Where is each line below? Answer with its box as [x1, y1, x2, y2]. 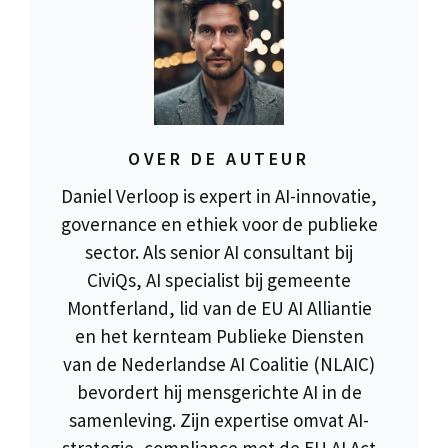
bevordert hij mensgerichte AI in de [76, 379, 362, 404]
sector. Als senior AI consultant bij [85, 239, 353, 264]
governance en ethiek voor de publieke [60, 211, 378, 236]
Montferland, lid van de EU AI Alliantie [66, 295, 372, 320]
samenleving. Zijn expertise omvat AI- [69, 407, 369, 432]
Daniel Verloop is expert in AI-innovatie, [61, 183, 377, 208]
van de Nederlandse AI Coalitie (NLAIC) [63, 351, 375, 376]
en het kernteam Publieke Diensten [74, 323, 364, 348]
